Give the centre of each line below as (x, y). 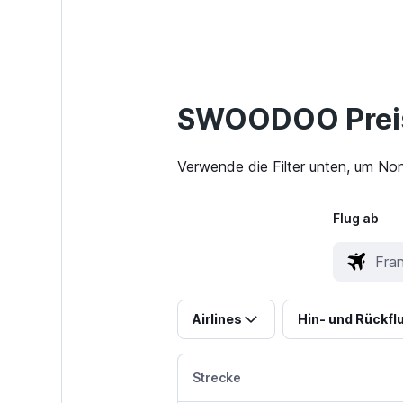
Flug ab (355, 219)
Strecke (216, 378)
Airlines (217, 319)
